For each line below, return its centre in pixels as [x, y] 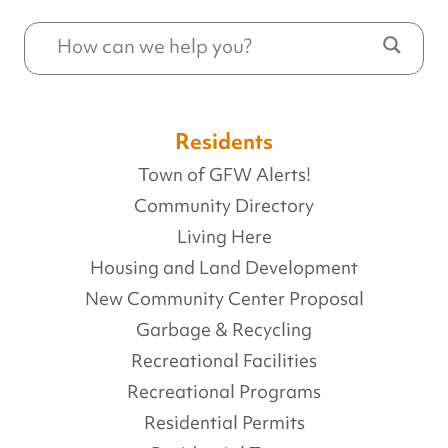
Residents [224, 141]
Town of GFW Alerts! [224, 174]
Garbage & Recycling [224, 329]
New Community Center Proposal [224, 298]
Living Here [224, 236]
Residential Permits [224, 422]
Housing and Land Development [224, 267]
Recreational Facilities [224, 360]
